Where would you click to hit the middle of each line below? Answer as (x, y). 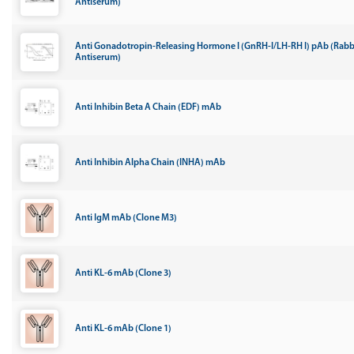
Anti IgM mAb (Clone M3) (126, 218)
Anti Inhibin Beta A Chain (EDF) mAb (148, 107)
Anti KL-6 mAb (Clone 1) (123, 329)
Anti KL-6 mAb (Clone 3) (123, 273)
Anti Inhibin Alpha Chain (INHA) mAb (150, 163)
